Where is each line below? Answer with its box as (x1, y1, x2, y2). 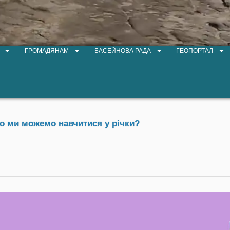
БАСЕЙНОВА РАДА (94, 47, 151, 55)
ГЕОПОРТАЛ (176, 47, 214, 55)
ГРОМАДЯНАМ (24, 47, 69, 55)
